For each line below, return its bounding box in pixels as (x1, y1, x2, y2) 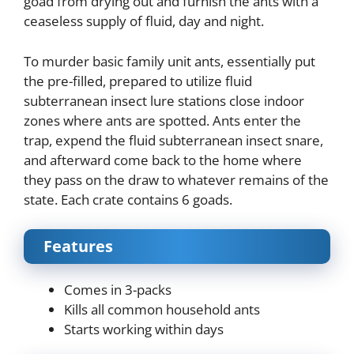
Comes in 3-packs (64, 281, 171, 299)
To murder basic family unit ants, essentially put (24, 51, 315, 70)
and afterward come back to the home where (24, 150, 302, 169)
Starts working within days (64, 320, 224, 339)
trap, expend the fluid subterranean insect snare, (24, 130, 323, 149)
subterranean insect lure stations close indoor (24, 91, 304, 110)
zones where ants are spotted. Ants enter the (24, 111, 301, 130)
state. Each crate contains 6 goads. (24, 190, 232, 209)
